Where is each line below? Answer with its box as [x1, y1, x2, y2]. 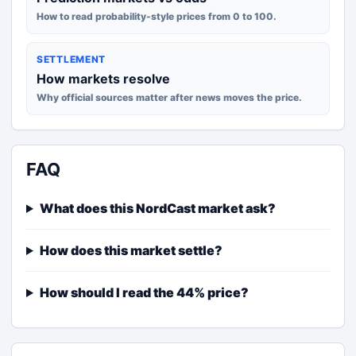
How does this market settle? [39, 242, 222, 258]
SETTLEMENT [37, 53, 106, 65]
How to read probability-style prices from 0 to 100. [37, 10, 277, 22]
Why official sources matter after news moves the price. [37, 91, 302, 103]
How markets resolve [37, 71, 170, 87]
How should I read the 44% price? [39, 284, 249, 300]
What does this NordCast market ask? [39, 200, 276, 216]
